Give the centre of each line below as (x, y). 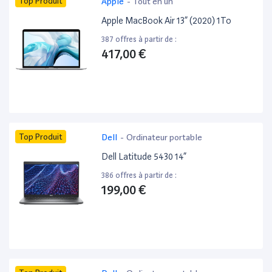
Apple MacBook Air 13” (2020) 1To (167, 21)
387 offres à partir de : (139, 39)
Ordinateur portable (165, 138)
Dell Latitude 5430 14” (144, 157)
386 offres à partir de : (139, 175)
